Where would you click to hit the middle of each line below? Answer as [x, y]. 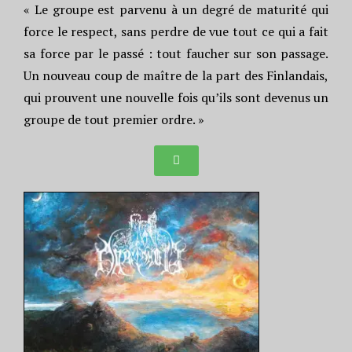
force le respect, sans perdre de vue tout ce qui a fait [176, 31]
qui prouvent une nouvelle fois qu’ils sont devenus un [176, 97]
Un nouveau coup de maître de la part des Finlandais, [176, 75]
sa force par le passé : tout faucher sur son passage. [176, 53]
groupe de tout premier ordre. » [114, 119]
